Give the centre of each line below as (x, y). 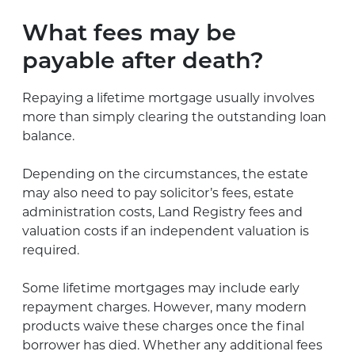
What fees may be (129, 34)
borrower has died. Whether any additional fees (172, 345)
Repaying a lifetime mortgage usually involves (168, 97)
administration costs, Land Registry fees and (162, 212)
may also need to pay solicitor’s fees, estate (158, 193)
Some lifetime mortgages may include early (161, 288)
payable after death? (143, 62)
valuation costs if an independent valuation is (166, 231)
